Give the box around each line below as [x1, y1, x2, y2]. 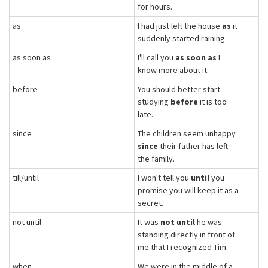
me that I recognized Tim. [138, 242, 228, 252]
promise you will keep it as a [138, 185, 239, 196]
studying [138, 96, 170, 107]
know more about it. [138, 65, 209, 75]
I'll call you [138, 52, 175, 63]
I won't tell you [138, 172, 191, 183]
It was [138, 217, 160, 227]
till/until [13, 172, 39, 183]
